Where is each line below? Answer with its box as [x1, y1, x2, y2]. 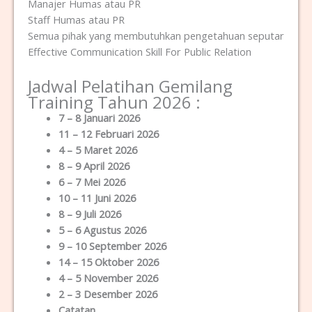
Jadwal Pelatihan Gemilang [28, 74, 233, 97]
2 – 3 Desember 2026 [58, 286, 157, 301]
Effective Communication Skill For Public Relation [28, 45, 251, 59]
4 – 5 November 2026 [58, 270, 158, 285]
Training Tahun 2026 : [28, 90, 201, 114]
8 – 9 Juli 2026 [58, 206, 121, 221]
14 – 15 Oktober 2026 [58, 254, 159, 269]
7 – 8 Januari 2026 [58, 110, 140, 125]
